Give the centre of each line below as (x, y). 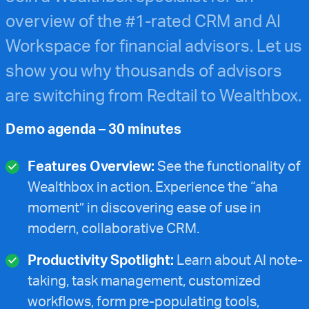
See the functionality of (228, 166)
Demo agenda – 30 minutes (93, 129)
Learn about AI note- (238, 260)
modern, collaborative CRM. (113, 228)
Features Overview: (91, 166)
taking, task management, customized (144, 280)
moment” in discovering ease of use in (144, 207)
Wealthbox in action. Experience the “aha (153, 187)
